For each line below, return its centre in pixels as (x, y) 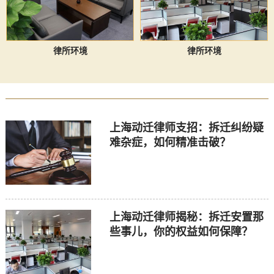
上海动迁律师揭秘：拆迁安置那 (186, 217)
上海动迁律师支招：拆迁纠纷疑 (186, 128)
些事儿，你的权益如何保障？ (181, 231)
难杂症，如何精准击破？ (170, 142)
